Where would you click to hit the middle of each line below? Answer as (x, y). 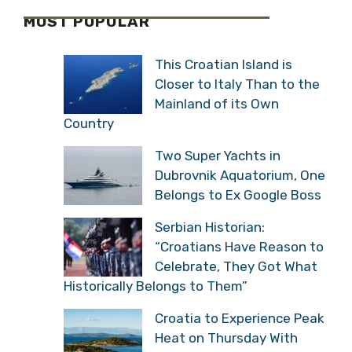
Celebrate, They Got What (236, 266)
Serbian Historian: (210, 227)
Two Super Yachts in (218, 155)
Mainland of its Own (217, 103)
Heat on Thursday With (226, 337)
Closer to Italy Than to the (237, 84)
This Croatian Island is (224, 64)
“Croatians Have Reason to (239, 246)
